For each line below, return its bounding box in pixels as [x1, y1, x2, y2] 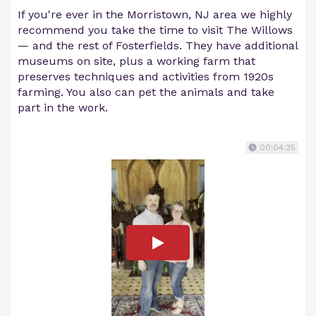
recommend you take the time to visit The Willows [18, 23, 293, 37]
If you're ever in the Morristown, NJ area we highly [18, 8, 292, 22]
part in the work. [18, 101, 108, 115]
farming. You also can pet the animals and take [18, 85, 274, 99]
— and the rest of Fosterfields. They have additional [18, 39, 298, 53]
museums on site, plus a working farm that [18, 54, 255, 68]
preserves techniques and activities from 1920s [18, 70, 274, 84]
